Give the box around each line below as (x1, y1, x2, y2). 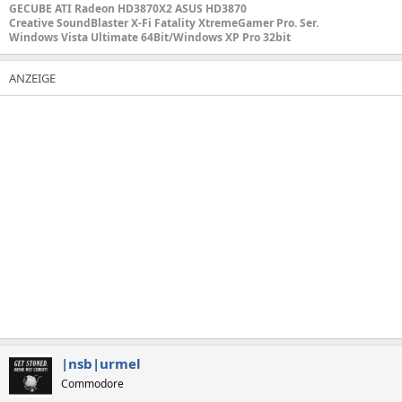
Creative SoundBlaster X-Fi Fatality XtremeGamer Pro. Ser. (9, 14, 319, 31)
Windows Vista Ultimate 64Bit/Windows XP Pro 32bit (9, 29, 291, 45)
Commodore (61, 375, 124, 391)
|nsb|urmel (61, 354, 141, 372)
